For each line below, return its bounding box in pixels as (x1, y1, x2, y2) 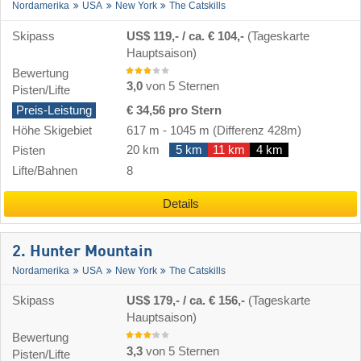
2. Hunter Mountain (12, 243, 152, 260)
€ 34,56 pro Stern (127, 103, 222, 117)
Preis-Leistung (16, 103, 92, 117)
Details (162, 197, 199, 210)
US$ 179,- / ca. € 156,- (127, 294, 248, 308)
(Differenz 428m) (210, 123, 301, 137)
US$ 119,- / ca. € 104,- (127, 29, 247, 43)
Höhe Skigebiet (12, 123, 92, 137)
